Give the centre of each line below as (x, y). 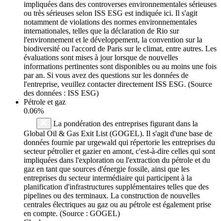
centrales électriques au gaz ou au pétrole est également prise (117, 204)
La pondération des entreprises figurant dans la (125, 123)
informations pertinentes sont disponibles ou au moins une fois (120, 66)
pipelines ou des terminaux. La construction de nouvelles (112, 195)
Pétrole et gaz (45, 102)
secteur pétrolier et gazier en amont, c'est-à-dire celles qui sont (119, 151)
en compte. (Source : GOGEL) (72, 213)
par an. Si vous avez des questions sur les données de (106, 75)
